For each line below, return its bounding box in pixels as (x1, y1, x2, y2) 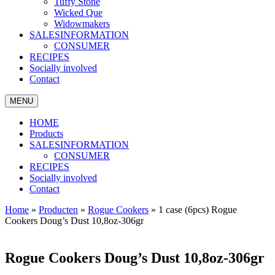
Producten (39, 204, 78, 215)
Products (29, 128, 63, 139)
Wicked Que (54, 7, 103, 18)
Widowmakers (54, 18, 110, 29)
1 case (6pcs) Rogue (158, 204, 237, 215)
